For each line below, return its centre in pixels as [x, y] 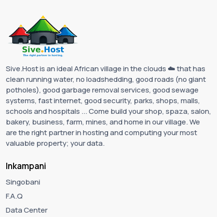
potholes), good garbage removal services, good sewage [102, 90]
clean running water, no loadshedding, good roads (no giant [106, 79]
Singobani [23, 182]
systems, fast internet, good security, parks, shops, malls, [103, 100]
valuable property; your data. [55, 143]
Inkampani [26, 166]
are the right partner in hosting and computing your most [101, 132]
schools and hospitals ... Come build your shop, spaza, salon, [108, 111]
